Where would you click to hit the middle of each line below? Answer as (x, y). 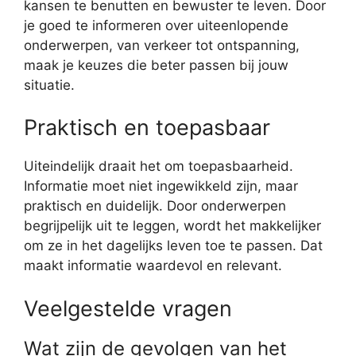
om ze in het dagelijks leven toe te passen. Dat (173, 246)
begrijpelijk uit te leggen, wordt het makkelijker (172, 226)
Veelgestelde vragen (128, 308)
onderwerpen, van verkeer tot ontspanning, (162, 45)
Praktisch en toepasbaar (147, 128)
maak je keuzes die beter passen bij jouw (156, 65)
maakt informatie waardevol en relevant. (153, 266)
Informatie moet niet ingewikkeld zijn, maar (161, 186)
